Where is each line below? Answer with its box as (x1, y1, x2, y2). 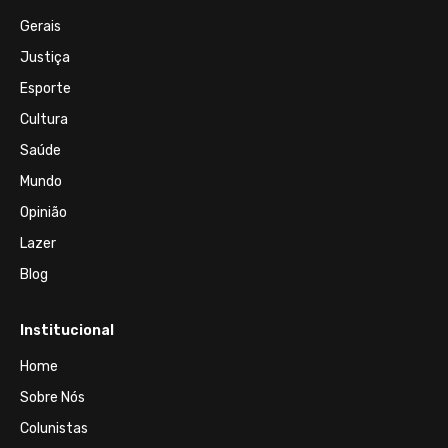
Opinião (20, 204, 67, 222)
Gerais (20, 18, 61, 36)
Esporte (20, 80, 71, 98)
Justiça (20, 49, 70, 67)
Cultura (20, 111, 68, 129)
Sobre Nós (20, 389, 85, 407)
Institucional (20, 322, 114, 340)
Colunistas (20, 420, 88, 438)
